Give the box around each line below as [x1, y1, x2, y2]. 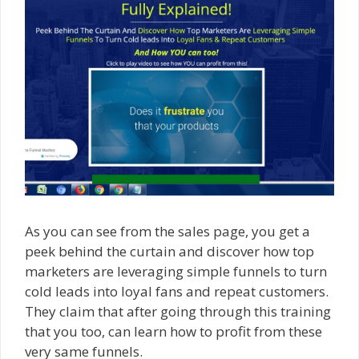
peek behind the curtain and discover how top [25, 241, 314, 260]
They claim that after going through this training [25, 301, 331, 321]
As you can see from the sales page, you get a [25, 221, 310, 240]
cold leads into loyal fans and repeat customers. [25, 281, 329, 301]
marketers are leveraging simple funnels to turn [25, 261, 327, 280]
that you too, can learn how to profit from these [25, 321, 322, 341]
